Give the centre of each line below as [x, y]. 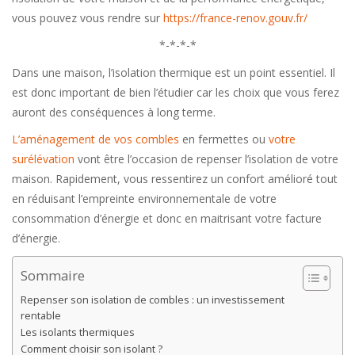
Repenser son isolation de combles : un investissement [153, 300]
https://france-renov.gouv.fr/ [235, 17]
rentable [41, 315]
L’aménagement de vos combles [95, 139]
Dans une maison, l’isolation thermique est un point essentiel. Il [174, 72]
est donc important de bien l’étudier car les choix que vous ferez [176, 92]
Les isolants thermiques [78, 332]
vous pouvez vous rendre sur [88, 17]
